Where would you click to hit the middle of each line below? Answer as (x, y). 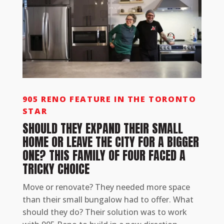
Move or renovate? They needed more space (106, 187)
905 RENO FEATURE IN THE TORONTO (109, 99)
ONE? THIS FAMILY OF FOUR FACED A (104, 156)
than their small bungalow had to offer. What (108, 200)
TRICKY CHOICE (56, 169)
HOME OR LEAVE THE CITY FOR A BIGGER (110, 142)
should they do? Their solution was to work (104, 212)
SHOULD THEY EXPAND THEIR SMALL (102, 129)
